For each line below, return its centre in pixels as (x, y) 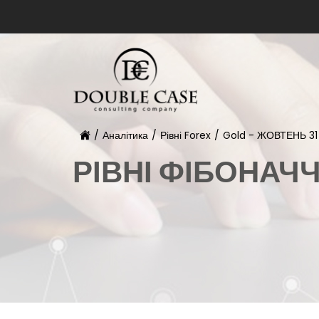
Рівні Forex (185, 135)
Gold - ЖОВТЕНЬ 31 (270, 135)
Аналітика (125, 135)
